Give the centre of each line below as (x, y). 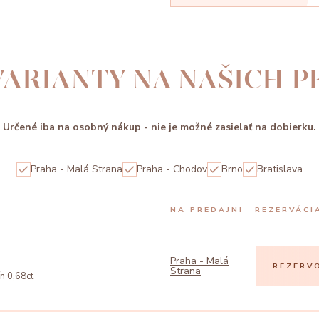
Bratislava (280, 169)
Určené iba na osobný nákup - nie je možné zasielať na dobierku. (159, 127)
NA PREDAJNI (207, 210)
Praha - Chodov (172, 169)
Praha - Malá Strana (77, 169)
